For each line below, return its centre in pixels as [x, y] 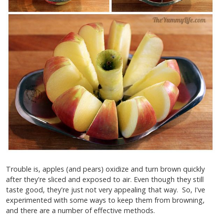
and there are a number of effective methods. [80, 210]
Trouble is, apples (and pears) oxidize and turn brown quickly [105, 169]
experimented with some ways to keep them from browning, [105, 200]
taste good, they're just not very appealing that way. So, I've [106, 189]
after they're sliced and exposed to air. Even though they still [105, 179]
